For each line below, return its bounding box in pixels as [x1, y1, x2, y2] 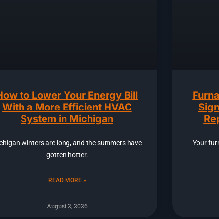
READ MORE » [48, 176, 86, 184]
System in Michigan [21, 112, 113, 125]
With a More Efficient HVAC [2, 101, 132, 113]
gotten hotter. [46, 151, 88, 159]
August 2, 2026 [46, 201, 88, 210]
